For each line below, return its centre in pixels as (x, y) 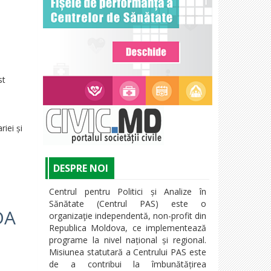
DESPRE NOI (81, 168)
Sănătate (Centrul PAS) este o (128, 203)
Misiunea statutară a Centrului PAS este (128, 252)
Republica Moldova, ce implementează (128, 227)
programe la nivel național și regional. (128, 240)
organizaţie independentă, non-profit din (128, 215)
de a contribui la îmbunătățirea (128, 264)
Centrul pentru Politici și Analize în (128, 191)
